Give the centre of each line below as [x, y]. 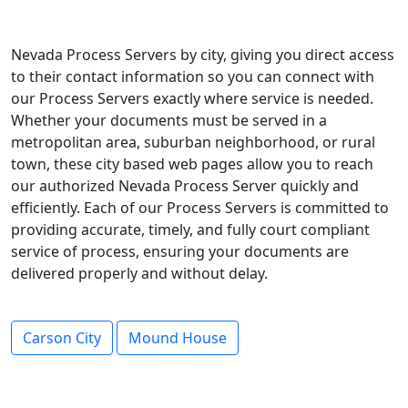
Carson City [62, 338]
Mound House [178, 338]
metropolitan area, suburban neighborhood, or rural [193, 142]
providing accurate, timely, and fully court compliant [190, 229]
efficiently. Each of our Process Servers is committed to [200, 208]
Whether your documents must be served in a [169, 120]
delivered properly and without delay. [139, 273]
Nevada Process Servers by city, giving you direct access [203, 55]
